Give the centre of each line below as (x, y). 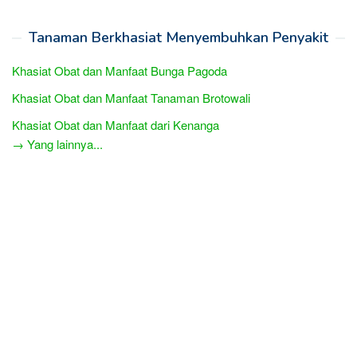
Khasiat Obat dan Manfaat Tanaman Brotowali (131, 97)
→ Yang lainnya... (57, 143)
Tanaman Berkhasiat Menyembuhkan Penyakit (178, 37)
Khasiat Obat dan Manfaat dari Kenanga (116, 124)
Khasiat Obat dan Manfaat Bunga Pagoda (120, 70)
